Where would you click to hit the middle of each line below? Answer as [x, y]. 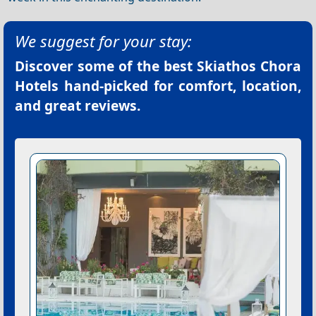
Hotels [37, 86]
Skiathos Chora [249, 66]
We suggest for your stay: [103, 42]
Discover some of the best [106, 66]
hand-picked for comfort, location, [180, 86]
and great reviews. [78, 106]
